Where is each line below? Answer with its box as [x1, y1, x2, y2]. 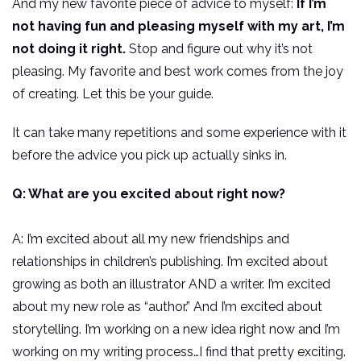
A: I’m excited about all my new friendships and [12, 231, 289, 247]
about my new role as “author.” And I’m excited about [12, 299, 322, 315]
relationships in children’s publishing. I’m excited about [12, 254, 328, 270]
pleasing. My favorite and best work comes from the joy [12, 64, 343, 80]
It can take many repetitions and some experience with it [12, 125, 346, 141]
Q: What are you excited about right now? [12, 186, 285, 202]
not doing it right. [12, 41, 129, 57]
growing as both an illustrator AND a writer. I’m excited [12, 276, 330, 293]
